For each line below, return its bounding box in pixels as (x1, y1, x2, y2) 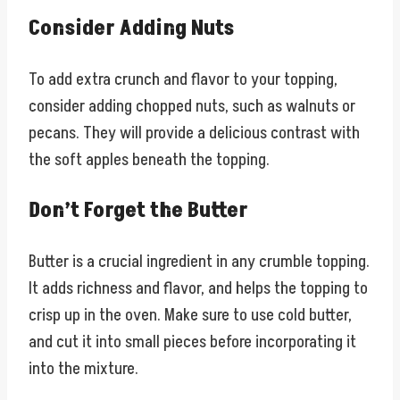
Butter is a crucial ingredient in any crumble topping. (29, 250, 370, 274)
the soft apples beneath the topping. (29, 148, 270, 172)
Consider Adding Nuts (29, 13, 234, 44)
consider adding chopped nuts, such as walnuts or (29, 95, 355, 119)
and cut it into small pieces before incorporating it (29, 330, 356, 354)
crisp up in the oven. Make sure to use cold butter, (29, 304, 352, 328)
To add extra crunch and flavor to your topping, (29, 68, 337, 92)
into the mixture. (29, 357, 138, 381)
